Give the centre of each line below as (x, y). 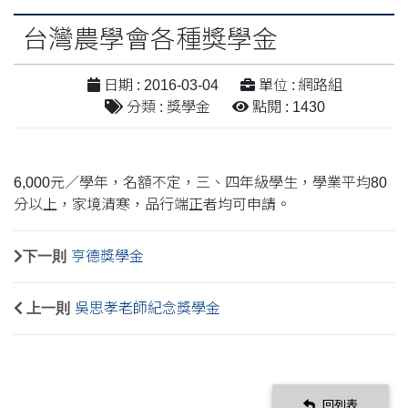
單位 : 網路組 (299, 85)
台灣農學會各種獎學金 (150, 39)
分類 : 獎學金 (167, 107)
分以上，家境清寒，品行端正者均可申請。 (154, 204)
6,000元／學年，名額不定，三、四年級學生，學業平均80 (200, 182)
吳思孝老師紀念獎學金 (148, 308)
